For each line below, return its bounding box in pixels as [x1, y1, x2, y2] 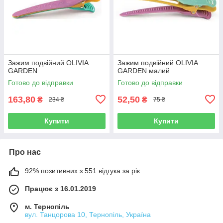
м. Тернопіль [25, 202, 70, 211]
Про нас [9, 147, 41, 156]
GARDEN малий [117, 66, 170, 75]
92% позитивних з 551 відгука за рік [25, 166, 140, 175]
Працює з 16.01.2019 [25, 184, 96, 193]
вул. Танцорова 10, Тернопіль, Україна [25, 210, 151, 219]
